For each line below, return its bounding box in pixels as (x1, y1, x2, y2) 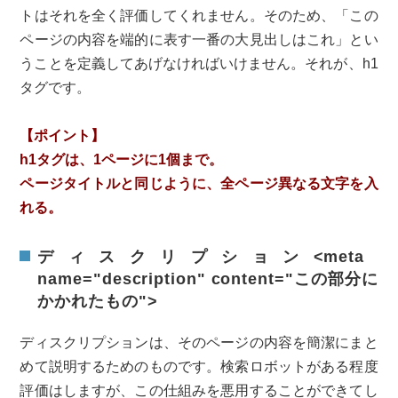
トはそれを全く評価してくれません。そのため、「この (20, 8, 378, 24)
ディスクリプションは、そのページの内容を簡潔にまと (20, 335, 378, 351)
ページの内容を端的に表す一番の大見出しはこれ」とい (20, 32, 378, 48)
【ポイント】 (20, 128, 106, 144)
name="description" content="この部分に (37, 270, 378, 289)
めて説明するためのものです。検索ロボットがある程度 (20, 359, 378, 375)
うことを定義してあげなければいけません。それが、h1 (20, 56, 378, 72)
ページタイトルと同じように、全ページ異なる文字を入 (20, 176, 378, 192)
